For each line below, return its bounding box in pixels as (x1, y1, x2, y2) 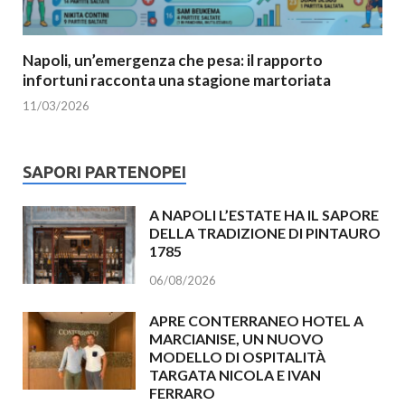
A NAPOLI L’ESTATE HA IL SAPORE (149, 206, 379, 224)
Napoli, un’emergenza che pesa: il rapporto (23, 50, 323, 70)
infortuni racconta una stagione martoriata (23, 70, 331, 89)
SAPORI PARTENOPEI (23, 163, 186, 182)
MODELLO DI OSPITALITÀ (149, 348, 325, 366)
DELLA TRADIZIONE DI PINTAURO (149, 224, 381, 242)
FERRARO (149, 384, 215, 402)
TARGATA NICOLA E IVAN (149, 366, 321, 384)
